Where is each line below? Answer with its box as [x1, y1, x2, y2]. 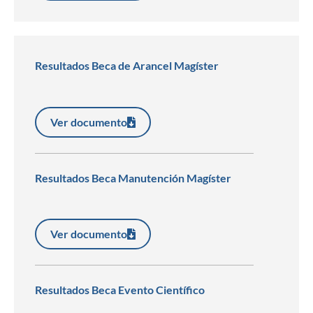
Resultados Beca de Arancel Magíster [35, 59, 219, 73]
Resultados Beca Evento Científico [35, 283, 205, 297]
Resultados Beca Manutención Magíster [35, 170, 231, 184]
